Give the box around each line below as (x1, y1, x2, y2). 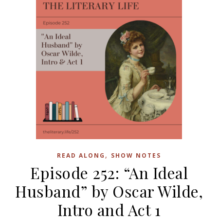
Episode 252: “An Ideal (30, 162, 188, 183)
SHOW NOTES (111, 151, 161, 160)
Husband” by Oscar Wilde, (15, 181, 203, 201)
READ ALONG (57, 151, 105, 160)
